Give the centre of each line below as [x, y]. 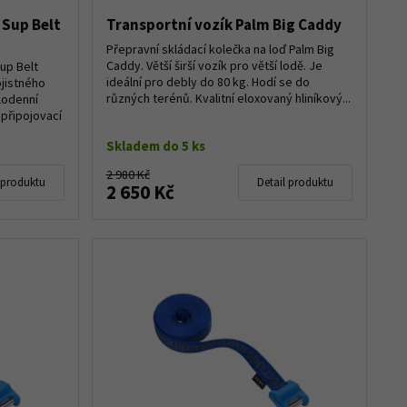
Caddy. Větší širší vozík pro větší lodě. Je [214, 65]
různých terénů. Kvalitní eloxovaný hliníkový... [228, 98]
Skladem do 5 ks [155, 145]
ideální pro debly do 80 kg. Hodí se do [208, 81]
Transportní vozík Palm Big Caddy [223, 24]
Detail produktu [295, 182]
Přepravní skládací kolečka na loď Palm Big [220, 49]
